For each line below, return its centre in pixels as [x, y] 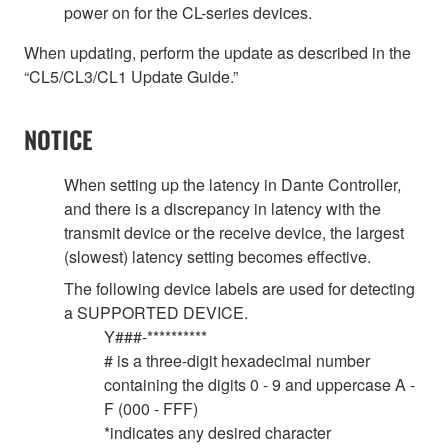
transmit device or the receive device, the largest [234, 232]
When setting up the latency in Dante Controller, [232, 184]
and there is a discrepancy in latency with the [222, 208]
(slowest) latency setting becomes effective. [217, 256]
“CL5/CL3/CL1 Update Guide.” [131, 76]
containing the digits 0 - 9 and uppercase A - [259, 384]
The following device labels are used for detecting [239, 288]
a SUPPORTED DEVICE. [156, 312]
